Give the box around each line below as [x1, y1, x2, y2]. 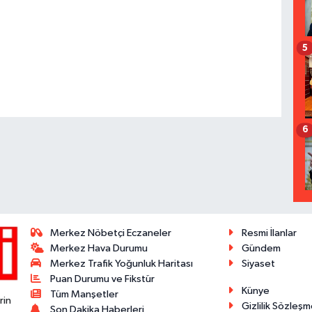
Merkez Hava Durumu [50, 243, 148, 254]
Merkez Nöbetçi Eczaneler [50, 228, 172, 239]
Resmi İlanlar [241, 228, 297, 239]
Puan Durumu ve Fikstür [50, 274, 155, 285]
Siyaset [241, 258, 275, 270]
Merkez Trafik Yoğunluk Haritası [50, 258, 194, 270]
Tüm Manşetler [50, 289, 119, 300]
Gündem [241, 243, 281, 254]
